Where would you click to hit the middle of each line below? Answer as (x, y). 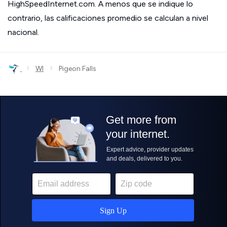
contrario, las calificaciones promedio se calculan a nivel (108, 18)
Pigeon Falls (74, 69)
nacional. (23, 32)
